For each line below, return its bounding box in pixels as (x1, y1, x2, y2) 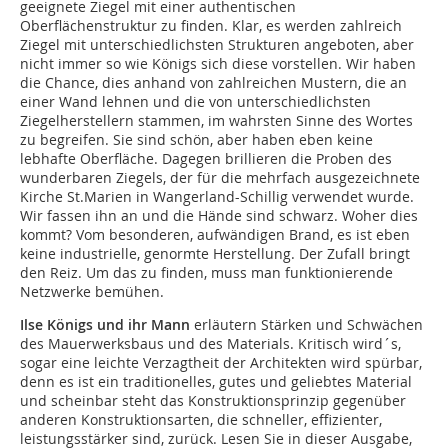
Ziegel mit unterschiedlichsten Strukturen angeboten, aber (20, 35, 414, 55)
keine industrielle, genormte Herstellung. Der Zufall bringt (20, 244, 410, 264)
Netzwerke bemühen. (20, 282, 164, 302)
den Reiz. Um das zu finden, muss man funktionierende (20, 263, 393, 283)
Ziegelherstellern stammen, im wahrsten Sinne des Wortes (20, 111, 413, 131)
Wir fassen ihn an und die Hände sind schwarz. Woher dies (20, 206, 418, 226)
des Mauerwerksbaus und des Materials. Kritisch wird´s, (20, 334, 401, 354)
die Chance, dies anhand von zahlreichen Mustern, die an (20, 73, 407, 93)
